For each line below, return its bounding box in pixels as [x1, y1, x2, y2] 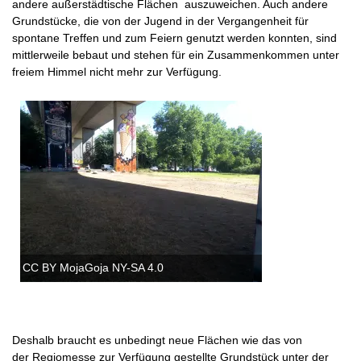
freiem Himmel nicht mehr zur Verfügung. [12, 64, 222, 78]
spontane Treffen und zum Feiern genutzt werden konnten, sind [12, 31, 337, 44]
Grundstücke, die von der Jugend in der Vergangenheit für [12, 14, 309, 27]
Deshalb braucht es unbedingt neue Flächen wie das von [12, 334, 302, 347]
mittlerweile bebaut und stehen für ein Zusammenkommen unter [12, 48, 339, 61]
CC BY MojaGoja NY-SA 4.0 [22, 260, 164, 274]
